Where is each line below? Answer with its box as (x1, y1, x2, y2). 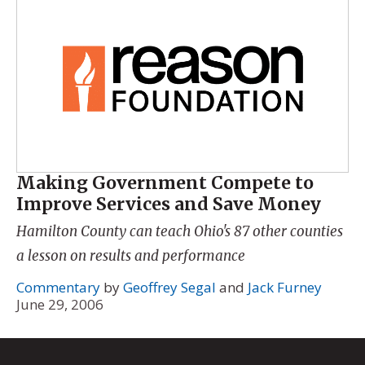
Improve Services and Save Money (16, 193, 321, 216)
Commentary (16, 278, 100, 297)
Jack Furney (248, 278, 322, 297)
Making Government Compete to (16, 172, 314, 195)
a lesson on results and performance (16, 246, 245, 265)
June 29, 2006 (16, 295, 103, 314)
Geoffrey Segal (123, 278, 216, 297)
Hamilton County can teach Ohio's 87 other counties (16, 222, 343, 240)
